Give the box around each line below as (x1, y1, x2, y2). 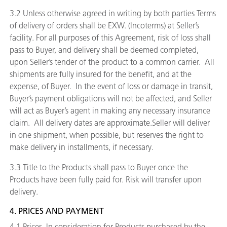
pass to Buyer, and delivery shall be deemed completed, (10, 45, 199, 55)
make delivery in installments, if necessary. (10, 142, 154, 152)
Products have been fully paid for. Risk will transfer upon (10, 175, 202, 184)
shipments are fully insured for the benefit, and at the (10, 69, 192, 79)
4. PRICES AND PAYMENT (10, 206, 104, 216)
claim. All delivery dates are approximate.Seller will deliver (10, 118, 210, 128)
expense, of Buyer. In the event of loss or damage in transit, (10, 82, 213, 91)
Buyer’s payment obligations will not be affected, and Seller (10, 94, 212, 103)
